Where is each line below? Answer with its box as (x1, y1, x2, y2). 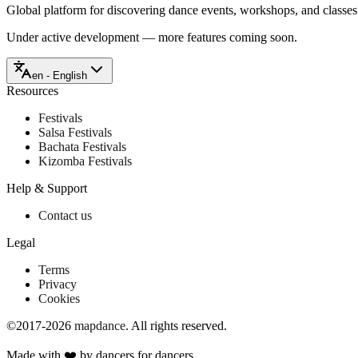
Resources (6, 83, 58, 97)
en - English (32, 69, 87, 82)
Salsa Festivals (38, 125, 112, 139)
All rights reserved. (131, 318, 227, 332)
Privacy (38, 276, 77, 291)
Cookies (38, 291, 80, 305)
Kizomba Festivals (38, 153, 132, 168)
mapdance (74, 318, 125, 332)
